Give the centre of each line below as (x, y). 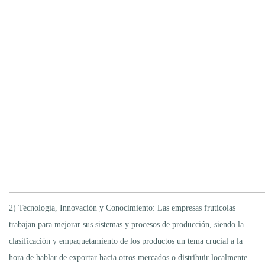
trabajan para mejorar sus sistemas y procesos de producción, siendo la (126, 224)
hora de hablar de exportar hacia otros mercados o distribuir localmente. (129, 257)
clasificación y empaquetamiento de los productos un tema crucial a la (126, 241)
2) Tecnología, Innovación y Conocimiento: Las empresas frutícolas (122, 208)
